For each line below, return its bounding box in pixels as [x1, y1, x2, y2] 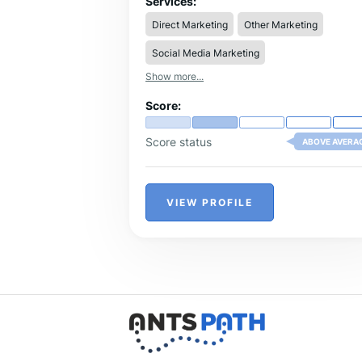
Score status [145, 134, 212, 149]
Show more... [145, 70, 204, 83]
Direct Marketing [151, 18, 228, 31]
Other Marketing [243, 18, 318, 31]
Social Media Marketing [151, 46, 259, 59]
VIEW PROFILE [166, 196, 253, 209]
